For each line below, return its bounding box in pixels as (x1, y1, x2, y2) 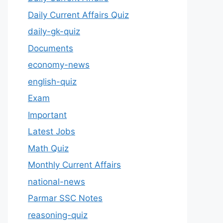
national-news (28, 176, 85, 187)
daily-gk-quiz (28, 26, 80, 36)
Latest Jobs (28, 126, 75, 136)
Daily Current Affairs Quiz (28, 9, 129, 20)
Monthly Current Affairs (28, 160, 121, 170)
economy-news (28, 60, 90, 70)
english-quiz (28, 76, 77, 87)
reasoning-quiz (28, 210, 88, 220)
